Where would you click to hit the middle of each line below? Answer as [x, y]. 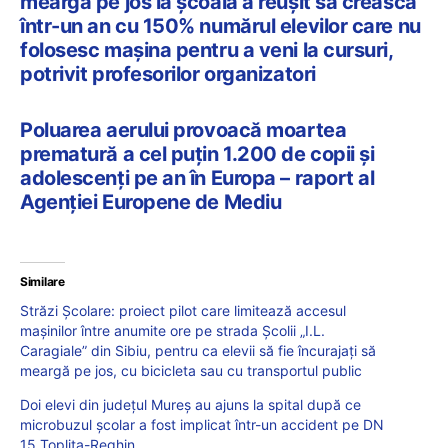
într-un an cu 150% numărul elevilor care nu [220, 26]
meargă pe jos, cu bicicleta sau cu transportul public [191, 371]
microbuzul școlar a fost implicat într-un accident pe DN [202, 425]
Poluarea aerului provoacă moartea [183, 130]
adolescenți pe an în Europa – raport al [197, 178]
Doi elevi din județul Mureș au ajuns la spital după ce [190, 405]
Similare [42, 282]
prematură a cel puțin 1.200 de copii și [197, 154]
